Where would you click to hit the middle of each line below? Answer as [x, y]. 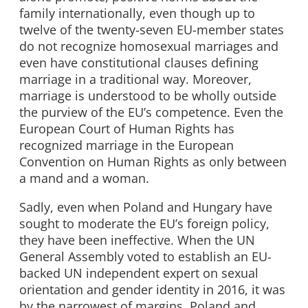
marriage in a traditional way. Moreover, [135, 79]
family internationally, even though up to [137, 13]
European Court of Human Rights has [127, 129]
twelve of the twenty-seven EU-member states [152, 30]
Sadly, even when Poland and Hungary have [146, 207]
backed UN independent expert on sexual [139, 273]
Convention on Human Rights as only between [153, 162]
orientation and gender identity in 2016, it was [152, 289]
